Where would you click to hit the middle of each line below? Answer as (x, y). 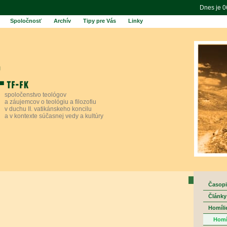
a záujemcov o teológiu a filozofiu (50, 102)
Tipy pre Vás (100, 21)
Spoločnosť (26, 21)
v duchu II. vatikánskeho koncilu (48, 109)
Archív (62, 21)
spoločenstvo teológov (35, 95)
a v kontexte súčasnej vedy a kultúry (54, 116)
